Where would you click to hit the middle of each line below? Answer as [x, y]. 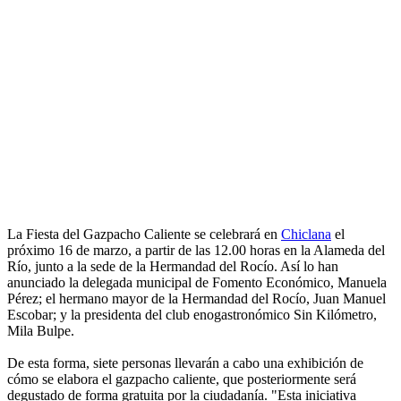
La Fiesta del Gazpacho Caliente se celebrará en [144, 235]
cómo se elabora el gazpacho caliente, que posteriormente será [182, 380]
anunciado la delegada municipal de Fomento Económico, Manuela [197, 283]
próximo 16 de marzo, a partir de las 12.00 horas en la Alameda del [196, 251]
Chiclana [306, 235]
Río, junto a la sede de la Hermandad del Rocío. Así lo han [173, 267]
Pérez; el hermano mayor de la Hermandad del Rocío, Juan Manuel [196, 299]
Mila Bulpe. [41, 331]
